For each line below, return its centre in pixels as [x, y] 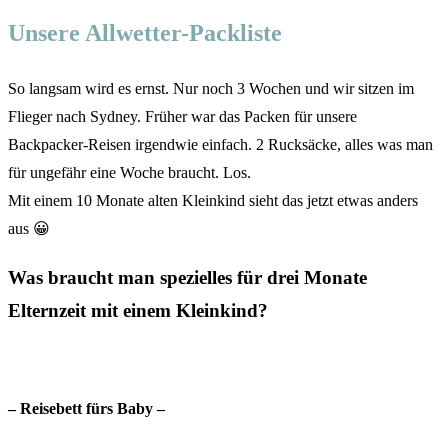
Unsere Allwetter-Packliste [145, 32]
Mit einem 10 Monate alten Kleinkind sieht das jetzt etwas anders [213, 200]
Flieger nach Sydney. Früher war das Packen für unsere [182, 116]
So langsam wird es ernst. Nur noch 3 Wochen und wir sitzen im [211, 88]
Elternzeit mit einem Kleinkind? [138, 311]
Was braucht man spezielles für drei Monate [187, 278]
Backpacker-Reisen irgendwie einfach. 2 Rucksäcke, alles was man [220, 144]
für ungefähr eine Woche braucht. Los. [129, 172]
